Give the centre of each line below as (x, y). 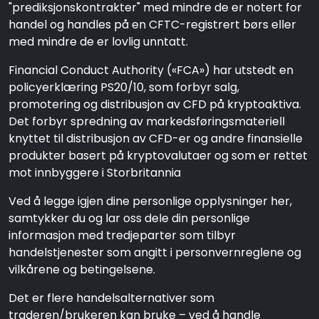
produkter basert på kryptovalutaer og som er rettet (158, 156)
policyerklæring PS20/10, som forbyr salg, (124, 87)
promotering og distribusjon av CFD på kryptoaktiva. (155, 104)
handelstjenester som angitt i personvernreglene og (155, 252)
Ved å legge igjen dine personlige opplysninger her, (150, 201)
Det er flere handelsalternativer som (111, 298)
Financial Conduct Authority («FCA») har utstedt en (151, 70)
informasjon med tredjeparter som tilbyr (122, 235)
